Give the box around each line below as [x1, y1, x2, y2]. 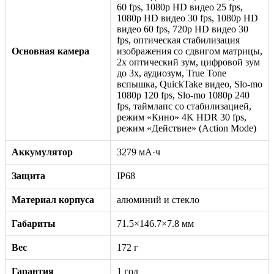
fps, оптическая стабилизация [117, 34, 240, 45]
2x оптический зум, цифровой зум [117, 56, 260, 67]
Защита [12, 170, 45, 181]
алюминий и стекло [117, 194, 199, 205]
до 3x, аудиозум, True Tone [117, 67, 226, 78]
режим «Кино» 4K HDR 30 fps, [117, 111, 246, 122]
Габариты [12, 218, 56, 229]
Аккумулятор [12, 146, 73, 157]
